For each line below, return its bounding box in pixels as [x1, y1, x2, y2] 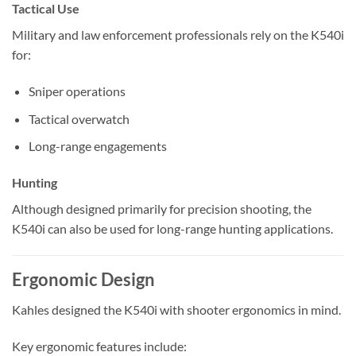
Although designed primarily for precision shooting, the [12, 201, 311, 217]
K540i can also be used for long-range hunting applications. [12, 221, 333, 237]
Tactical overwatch [28, 110, 130, 126]
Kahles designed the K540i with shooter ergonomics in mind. [12, 302, 341, 318]
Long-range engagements [28, 138, 167, 154]
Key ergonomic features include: [12, 338, 187, 354]
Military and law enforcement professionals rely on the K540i [12, 27, 344, 43]
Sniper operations [28, 83, 126, 99]
